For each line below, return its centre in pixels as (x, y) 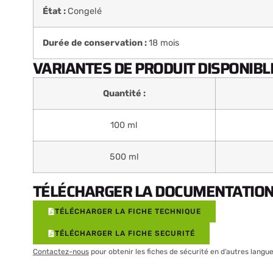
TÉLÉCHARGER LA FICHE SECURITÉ (125, 233)
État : (55, 11)
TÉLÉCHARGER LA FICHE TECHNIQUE (128, 211)
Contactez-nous (61, 251)
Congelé (84, 11)
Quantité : (124, 93)
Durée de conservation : (95, 43)
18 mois (164, 43)
